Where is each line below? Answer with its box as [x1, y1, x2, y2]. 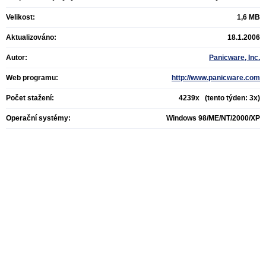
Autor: [6, 53, 27, 62]
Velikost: [6, 13, 35, 21]
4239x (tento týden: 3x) [179, 94, 260, 102]
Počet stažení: [6, 94, 54, 102]
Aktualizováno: [6, 33, 56, 42]
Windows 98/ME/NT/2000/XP [166, 114, 260, 122]
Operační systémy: [6, 114, 71, 122]
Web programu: [6, 74, 58, 82]
